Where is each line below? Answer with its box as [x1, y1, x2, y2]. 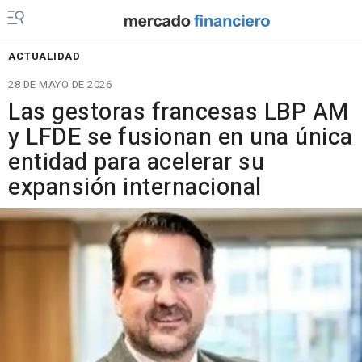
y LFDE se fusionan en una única [8, 120, 353, 154]
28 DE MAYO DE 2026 [8, 77, 112, 92]
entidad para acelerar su [8, 145, 264, 179]
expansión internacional [8, 170, 262, 204]
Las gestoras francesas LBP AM [8, 95, 349, 129]
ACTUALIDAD [8, 48, 80, 64]
